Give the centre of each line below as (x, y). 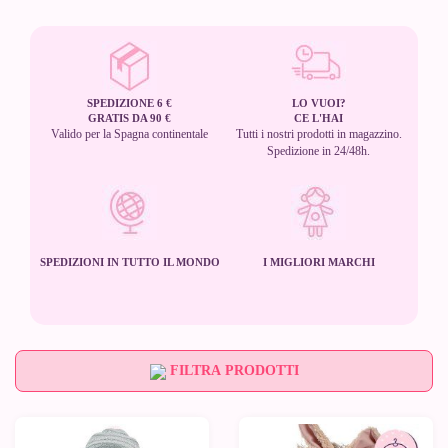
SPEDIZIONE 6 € (129, 103)
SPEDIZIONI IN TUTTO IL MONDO (129, 262)
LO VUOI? (318, 103)
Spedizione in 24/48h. (318, 151)
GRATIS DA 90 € (129, 118)
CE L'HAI (318, 118)
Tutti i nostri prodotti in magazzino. (318, 134)
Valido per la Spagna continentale (129, 134)
